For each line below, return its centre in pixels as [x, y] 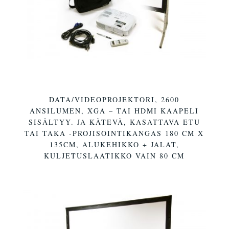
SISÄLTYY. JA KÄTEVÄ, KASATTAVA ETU [114, 122]
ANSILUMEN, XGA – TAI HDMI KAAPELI [114, 111]
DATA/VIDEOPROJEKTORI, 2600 [114, 100]
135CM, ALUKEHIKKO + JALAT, [114, 145]
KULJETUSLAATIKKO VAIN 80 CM [114, 156]
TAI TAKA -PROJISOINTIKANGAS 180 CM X [114, 133]
